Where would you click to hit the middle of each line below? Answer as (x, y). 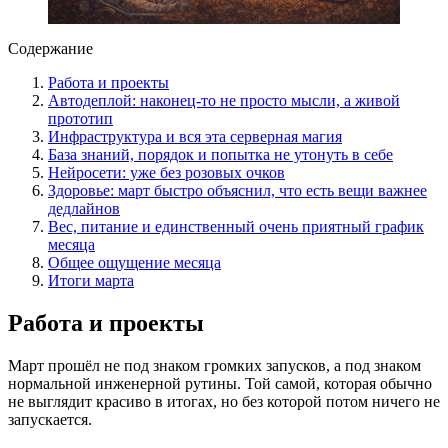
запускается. (50, 420)
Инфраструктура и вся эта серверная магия (195, 137)
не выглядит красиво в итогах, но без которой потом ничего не (224, 402)
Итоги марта (91, 281)
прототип (80, 119)
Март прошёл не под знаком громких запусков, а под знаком (214, 366)
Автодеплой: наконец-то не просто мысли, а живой (224, 101)
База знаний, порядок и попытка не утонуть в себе (220, 155)
